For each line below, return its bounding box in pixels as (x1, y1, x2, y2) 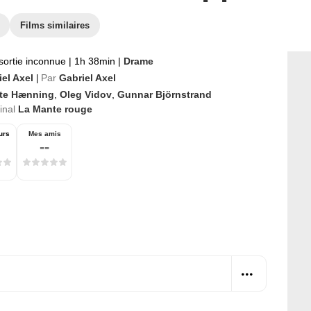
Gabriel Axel (59, 72, 116, 83)
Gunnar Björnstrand (117, 89, 212, 100)
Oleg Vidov (60, 89, 112, 100)
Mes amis (28, 130, 61, 137)
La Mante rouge (18, 103, 92, 115)
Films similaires (20, 20, 90, 31)
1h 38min (72, 56, 118, 67)
